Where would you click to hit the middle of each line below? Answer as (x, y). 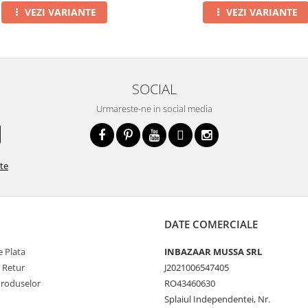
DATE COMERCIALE (211, 224)
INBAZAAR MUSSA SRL (213, 252)
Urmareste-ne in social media (154, 109)
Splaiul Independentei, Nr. (217, 299)
